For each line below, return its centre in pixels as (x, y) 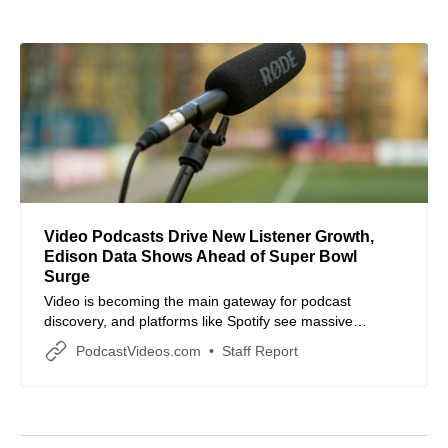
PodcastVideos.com (138, 350)
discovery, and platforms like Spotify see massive (198, 320)
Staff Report (260, 350)
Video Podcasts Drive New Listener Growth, (209, 236)
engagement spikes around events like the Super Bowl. (218, 340)
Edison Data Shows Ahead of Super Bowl (200, 256)
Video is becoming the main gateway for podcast (197, 300)
